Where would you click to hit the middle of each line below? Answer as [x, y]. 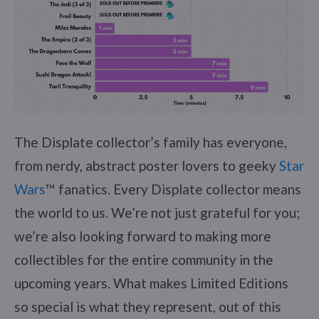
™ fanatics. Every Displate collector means [173, 189]
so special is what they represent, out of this [148, 306]
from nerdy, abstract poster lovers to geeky [147, 165]
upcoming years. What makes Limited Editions [151, 283]
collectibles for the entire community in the [144, 259]
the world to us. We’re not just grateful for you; [157, 212]
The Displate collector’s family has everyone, [151, 142]
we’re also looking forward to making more [143, 236]
